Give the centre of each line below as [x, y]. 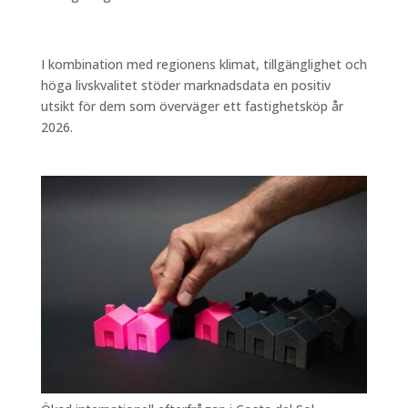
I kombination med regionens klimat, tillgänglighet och [204, 64]
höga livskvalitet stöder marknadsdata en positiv [185, 85]
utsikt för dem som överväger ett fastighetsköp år [192, 106]
